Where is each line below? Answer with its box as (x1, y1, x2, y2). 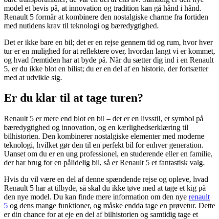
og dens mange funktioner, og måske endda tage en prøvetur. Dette (8, 201, 215, 210)
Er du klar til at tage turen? (4, 91, 143, 105)
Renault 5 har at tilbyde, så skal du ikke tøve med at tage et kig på (4, 184, 206, 193)
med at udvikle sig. (4, 73, 62, 82)
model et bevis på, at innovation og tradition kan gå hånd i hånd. (4, 3, 201, 12)
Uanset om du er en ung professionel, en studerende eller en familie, (4, 150, 213, 158)
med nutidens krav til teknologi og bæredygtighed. (4, 21, 159, 30)
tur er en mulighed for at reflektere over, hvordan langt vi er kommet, (4, 46, 215, 55)
